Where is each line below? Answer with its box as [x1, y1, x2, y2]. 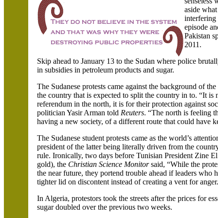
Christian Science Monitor [68, 160, 151, 168]
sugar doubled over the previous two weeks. [37, 203, 173, 211]
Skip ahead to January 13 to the [37, 57, 136, 65]
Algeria [45, 194, 68, 202]
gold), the [37, 160, 69, 168]
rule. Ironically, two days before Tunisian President [37, 151, 195, 160]
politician [37, 109, 67, 117]
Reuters [121, 109, 145, 117]
